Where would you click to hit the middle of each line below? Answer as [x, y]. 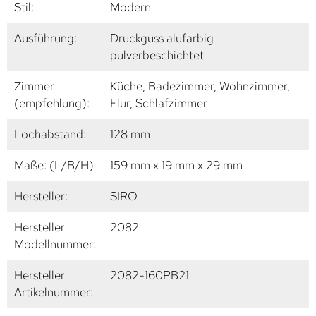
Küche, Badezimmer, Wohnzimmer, [200, 86]
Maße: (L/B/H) [54, 165]
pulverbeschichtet [157, 55]
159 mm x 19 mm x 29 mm [176, 165]
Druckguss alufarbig [162, 38]
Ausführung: [45, 38]
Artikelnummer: [54, 292]
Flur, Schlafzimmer [159, 103]
